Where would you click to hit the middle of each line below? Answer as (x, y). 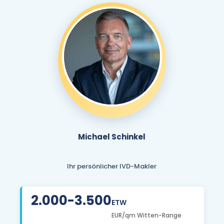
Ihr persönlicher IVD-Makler (112, 166)
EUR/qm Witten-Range (147, 215)
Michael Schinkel (112, 137)
